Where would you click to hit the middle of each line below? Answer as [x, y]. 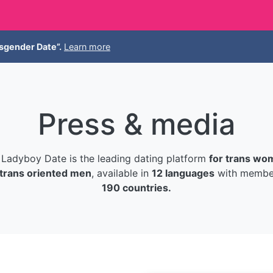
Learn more [87, 47]
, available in [122, 173]
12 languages [183, 173]
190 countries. [136, 188]
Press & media [136, 124]
